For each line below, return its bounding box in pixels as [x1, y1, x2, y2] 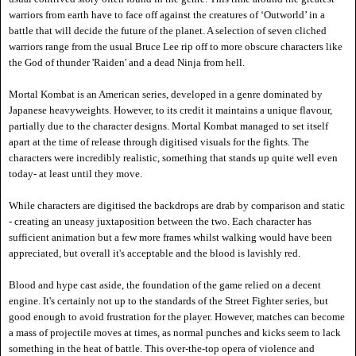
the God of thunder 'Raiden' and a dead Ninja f [9, 56, 207, 69]
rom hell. [207, 56, 247, 69]
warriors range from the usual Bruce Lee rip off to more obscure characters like [9, 41, 342, 53]
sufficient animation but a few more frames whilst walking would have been [9, 231, 332, 244]
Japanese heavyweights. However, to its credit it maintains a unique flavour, [9, 104, 332, 117]
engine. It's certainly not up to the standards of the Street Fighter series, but [9, 295, 328, 308]
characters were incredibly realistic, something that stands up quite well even [9, 152, 338, 164]
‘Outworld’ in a [261, 9, 325, 21]
